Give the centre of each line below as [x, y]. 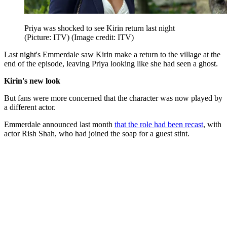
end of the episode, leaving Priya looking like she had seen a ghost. [111, 63]
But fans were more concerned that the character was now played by [113, 98]
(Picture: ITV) [48, 37]
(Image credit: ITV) [103, 37]
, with [212, 124]
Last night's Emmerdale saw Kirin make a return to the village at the [112, 54]
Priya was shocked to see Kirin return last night [100, 28]
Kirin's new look [32, 81]
